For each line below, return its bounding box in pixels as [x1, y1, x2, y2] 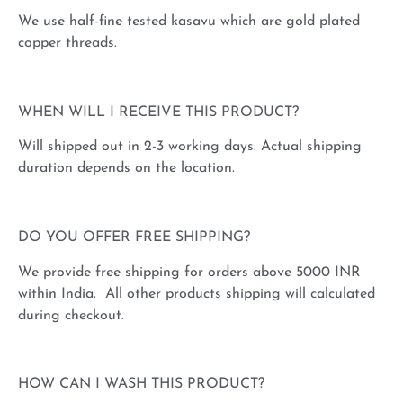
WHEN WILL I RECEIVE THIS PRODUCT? [18, 105, 299, 121]
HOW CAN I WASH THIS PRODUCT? [18, 377, 264, 392]
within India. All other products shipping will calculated [18, 286, 375, 301]
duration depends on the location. [18, 161, 235, 176]
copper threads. [18, 36, 117, 51]
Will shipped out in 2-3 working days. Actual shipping [18, 139, 362, 155]
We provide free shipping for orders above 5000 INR [18, 264, 361, 280]
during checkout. [18, 308, 124, 323]
